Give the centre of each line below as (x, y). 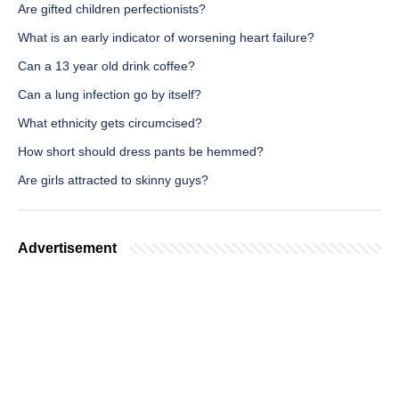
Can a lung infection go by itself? (110, 95)
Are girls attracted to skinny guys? (113, 180)
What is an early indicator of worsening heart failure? (166, 38)
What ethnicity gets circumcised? (110, 123)
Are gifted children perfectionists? (112, 9)
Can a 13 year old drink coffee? (106, 66)
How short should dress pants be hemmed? (141, 152)
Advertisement (67, 248)
